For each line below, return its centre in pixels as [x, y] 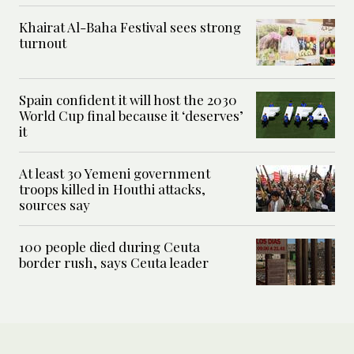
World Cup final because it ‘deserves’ [131, 116]
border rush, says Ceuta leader [114, 263]
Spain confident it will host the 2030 [128, 100]
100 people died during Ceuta [109, 247]
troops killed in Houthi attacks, [112, 189]
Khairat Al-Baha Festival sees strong [130, 27]
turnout [44, 43]
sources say [55, 205]
